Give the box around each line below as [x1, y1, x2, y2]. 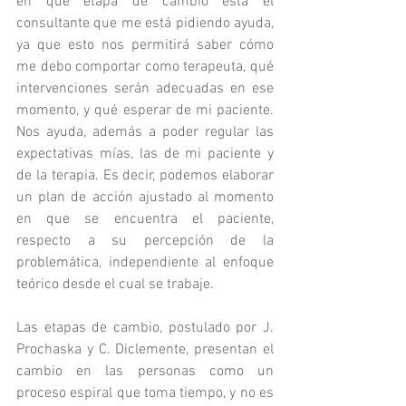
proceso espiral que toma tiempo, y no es [16, 384, 274, 402]
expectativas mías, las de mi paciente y [16, 145, 274, 163]
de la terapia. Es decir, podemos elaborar [16, 167, 274, 185]
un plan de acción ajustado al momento [16, 188, 274, 207]
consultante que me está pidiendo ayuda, [16, 14, 274, 33]
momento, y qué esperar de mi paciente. [16, 101, 274, 120]
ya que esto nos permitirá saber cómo [16, 36, 274, 54]
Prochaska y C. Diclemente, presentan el [16, 341, 274, 359]
